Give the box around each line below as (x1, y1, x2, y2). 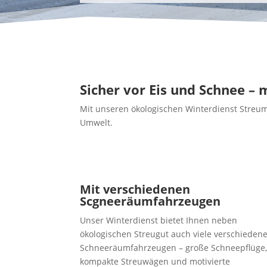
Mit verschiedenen (80, 181, 191, 198)
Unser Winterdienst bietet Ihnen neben (80, 215, 238, 226)
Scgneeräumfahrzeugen (80, 193, 221, 210)
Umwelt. (80, 117, 113, 129)
